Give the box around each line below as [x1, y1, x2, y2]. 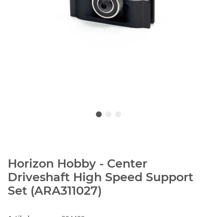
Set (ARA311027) [8, 184, 102, 198]
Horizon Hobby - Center [8, 156, 147, 171]
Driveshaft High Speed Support [8, 170, 193, 185]
